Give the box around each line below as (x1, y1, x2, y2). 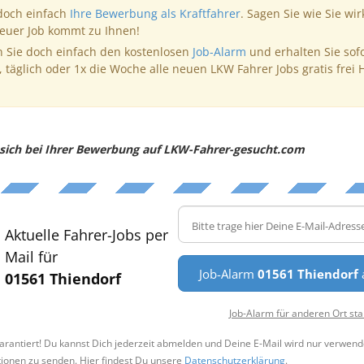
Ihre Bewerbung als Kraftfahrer (69, 5, 240, 21)
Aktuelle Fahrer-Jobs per (4, 224, 168, 245)
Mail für (4, 246, 58, 266)
